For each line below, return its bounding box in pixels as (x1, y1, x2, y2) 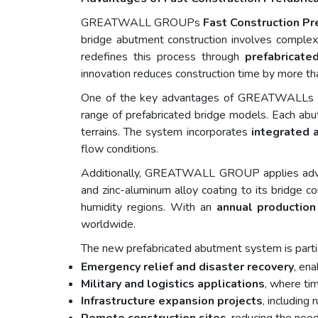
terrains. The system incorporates (81, 124, 251, 141)
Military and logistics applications (81, 276, 265, 292)
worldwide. (81, 216, 136, 233)
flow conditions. (81, 141, 158, 158)
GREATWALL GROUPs (81, 15, 203, 31)
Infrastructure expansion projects (81, 293, 263, 309)
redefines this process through (81, 49, 245, 65)
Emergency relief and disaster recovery (81, 259, 294, 275)
